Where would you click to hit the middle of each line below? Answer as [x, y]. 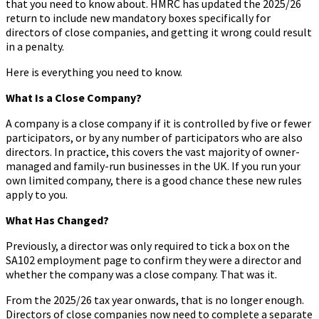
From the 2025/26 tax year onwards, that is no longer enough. [155, 299]
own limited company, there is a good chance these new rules [154, 180]
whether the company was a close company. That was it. [141, 274]
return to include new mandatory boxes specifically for [138, 17]
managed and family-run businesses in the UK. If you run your [153, 166]
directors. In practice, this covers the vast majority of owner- [153, 151]
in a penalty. [35, 46]
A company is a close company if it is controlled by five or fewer [158, 123]
